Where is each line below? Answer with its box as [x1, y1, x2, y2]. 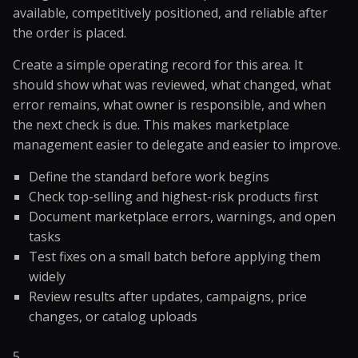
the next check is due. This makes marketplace [13, 116, 289, 133]
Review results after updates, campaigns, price [29, 288, 307, 305]
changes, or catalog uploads [29, 308, 197, 325]
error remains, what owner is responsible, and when [13, 96, 326, 113]
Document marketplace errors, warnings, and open [29, 208, 336, 225]
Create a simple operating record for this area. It [13, 56, 303, 74]
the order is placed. [13, 24, 126, 42]
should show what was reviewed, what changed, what [13, 76, 331, 93]
